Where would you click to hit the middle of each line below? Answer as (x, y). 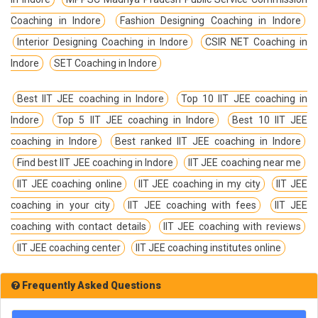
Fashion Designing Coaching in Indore (210, 21)
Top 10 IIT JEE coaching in (245, 99)
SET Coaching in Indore (105, 64)
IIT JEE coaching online (70, 184)
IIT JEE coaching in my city (199, 184)
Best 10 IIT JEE (270, 120)
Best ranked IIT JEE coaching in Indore (208, 142)
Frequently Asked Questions (91, 286)
